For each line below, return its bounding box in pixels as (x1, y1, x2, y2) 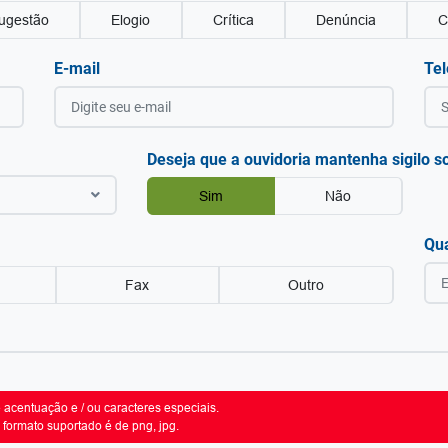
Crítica (212, 12, 254, 28)
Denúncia (316, 12, 377, 28)
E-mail (54, 59, 101, 78)
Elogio (111, 12, 151, 28)
